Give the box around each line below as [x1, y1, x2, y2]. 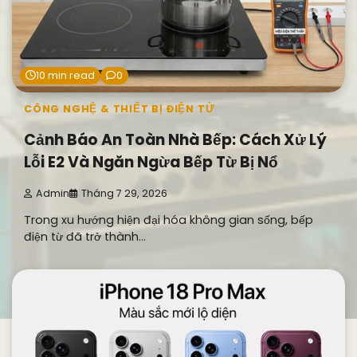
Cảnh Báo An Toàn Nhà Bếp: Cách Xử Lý [24, 129, 327, 151]
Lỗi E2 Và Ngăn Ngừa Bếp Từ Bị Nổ [24, 151, 278, 174]
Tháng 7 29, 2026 [81, 186, 167, 201]
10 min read [36, 68, 95, 82]
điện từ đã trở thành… [24, 229, 146, 245]
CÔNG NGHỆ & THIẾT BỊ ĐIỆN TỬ [24, 101, 215, 116]
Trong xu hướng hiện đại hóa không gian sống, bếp [24, 212, 313, 229]
